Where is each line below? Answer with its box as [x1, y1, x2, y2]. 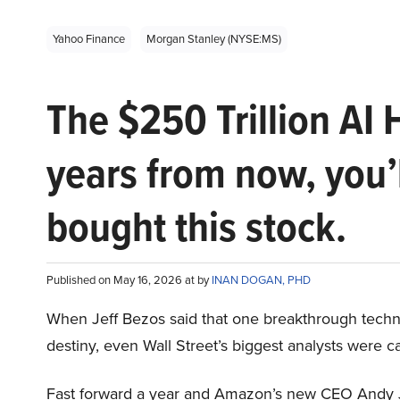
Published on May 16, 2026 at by [46, 271, 212, 289]
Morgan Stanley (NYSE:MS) [146, 30, 281, 48]
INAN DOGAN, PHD [212, 271, 311, 289]
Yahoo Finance [53, 30, 125, 48]
